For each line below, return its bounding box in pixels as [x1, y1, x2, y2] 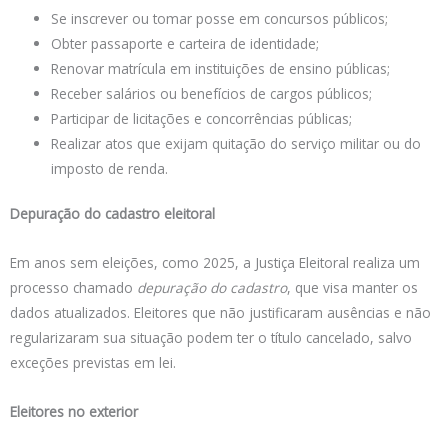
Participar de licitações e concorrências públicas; [51, 108, 353, 128]
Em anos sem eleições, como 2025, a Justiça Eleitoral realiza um [10, 253, 420, 273]
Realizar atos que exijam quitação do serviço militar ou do [51, 133, 422, 153]
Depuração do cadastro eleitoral [10, 204, 215, 224]
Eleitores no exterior [10, 402, 138, 422]
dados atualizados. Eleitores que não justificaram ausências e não [10, 303, 431, 323]
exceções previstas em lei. [10, 353, 176, 373]
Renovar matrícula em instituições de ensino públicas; [51, 58, 391, 78]
